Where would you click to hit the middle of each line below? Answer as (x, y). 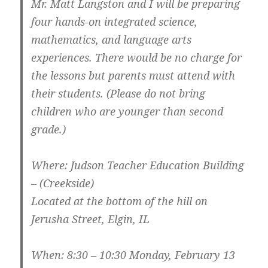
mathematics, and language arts (112, 40)
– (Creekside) (63, 183)
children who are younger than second (127, 112)
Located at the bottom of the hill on (120, 201)
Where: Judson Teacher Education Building (138, 165)
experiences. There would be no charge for (137, 58)
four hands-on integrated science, (115, 22)
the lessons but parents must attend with (133, 76)
